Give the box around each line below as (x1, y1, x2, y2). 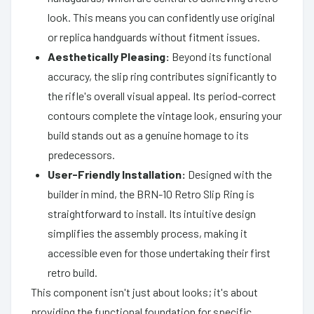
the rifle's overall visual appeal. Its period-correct (48, 88, 276, 102)
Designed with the (186, 167, 272, 181)
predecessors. (48, 147, 115, 161)
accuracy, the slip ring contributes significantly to (48, 69, 277, 83)
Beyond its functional (170, 49, 271, 63)
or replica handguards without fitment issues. (48, 29, 260, 43)
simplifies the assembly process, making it (48, 226, 247, 240)
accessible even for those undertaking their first (48, 245, 271, 259)
